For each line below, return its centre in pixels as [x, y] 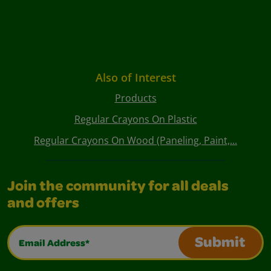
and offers [43, 205]
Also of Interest [135, 78]
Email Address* [48, 235]
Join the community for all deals [118, 188]
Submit [220, 244]
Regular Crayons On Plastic [135, 119]
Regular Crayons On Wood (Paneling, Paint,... [135, 141]
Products [135, 98]
